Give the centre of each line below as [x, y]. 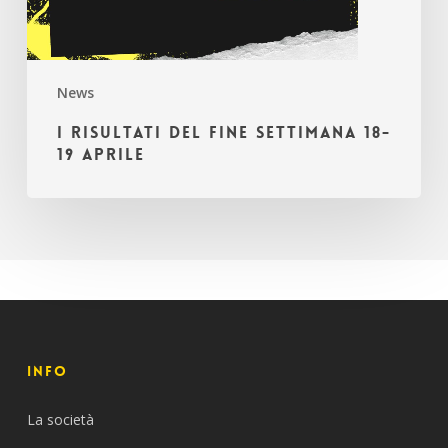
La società [60, 419]
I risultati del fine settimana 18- [223, 132]
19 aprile [100, 154]
